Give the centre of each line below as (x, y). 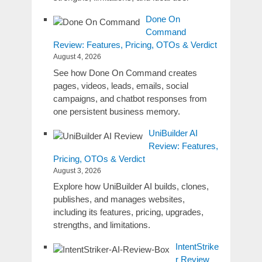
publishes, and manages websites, (119, 199)
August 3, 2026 (77, 170)
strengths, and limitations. (101, 225)
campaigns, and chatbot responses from (130, 98)
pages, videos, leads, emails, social (120, 85)
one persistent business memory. (116, 111)
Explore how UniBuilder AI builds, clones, (131, 187)
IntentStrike (197, 247)
